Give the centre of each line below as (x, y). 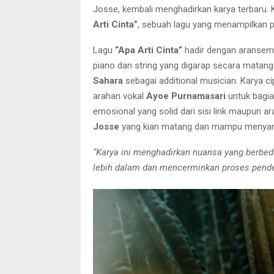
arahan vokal (120, 96)
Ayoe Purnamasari (186, 96)
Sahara (108, 81)
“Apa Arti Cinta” (149, 50)
